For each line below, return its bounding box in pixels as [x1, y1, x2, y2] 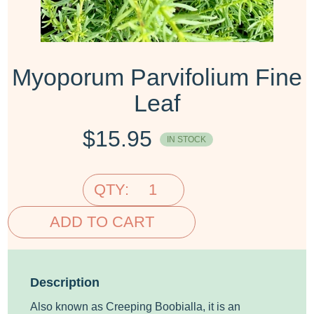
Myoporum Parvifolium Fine [12, 63, 302, 90]
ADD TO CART [49, 212, 154, 231]
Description [30, 274, 100, 289]
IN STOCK [166, 134, 206, 144]
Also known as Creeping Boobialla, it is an [30, 300, 241, 313]
